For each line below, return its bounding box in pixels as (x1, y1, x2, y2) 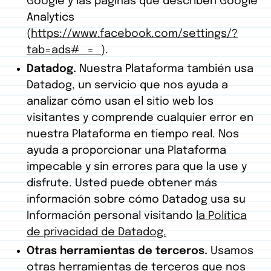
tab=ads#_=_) (27, 45, 105, 56)
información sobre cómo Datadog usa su (27, 194, 246, 206)
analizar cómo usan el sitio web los (27, 96, 214, 108)
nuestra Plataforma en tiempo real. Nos (27, 129, 239, 140)
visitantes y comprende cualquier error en (27, 113, 253, 124)
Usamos (211, 246, 253, 257)
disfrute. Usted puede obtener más (27, 178, 217, 189)
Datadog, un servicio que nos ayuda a (27, 80, 228, 91)
